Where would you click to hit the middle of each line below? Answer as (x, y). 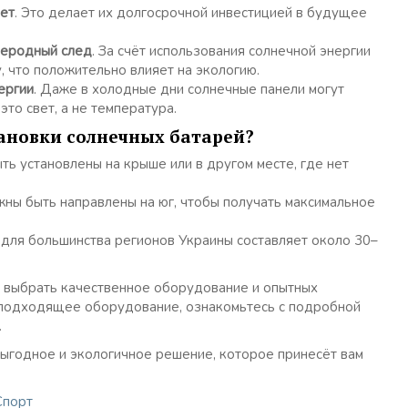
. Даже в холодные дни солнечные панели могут (189, 89)
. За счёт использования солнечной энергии (231, 51)
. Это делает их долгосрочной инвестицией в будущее (191, 12)
